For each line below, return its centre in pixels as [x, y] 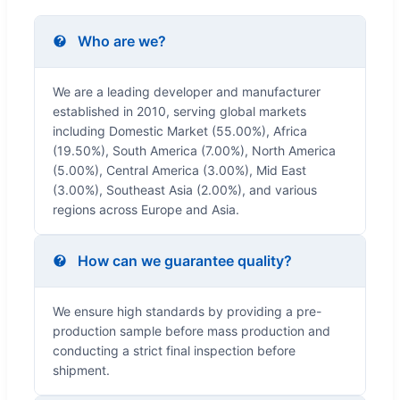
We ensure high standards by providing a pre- [187, 311]
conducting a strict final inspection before [174, 350]
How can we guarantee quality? [185, 260]
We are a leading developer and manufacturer [187, 91]
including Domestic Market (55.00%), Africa [180, 130]
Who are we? [122, 41]
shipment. [81, 370]
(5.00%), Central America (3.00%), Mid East [179, 170]
